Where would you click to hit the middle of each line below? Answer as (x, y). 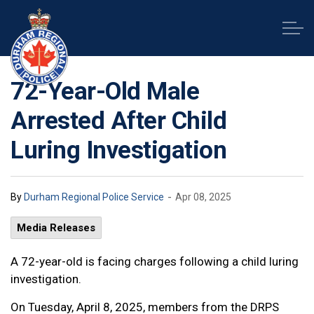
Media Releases (56, 228)
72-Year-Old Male (105, 91)
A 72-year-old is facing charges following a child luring (155, 261)
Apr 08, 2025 (203, 197)
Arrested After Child (118, 121)
